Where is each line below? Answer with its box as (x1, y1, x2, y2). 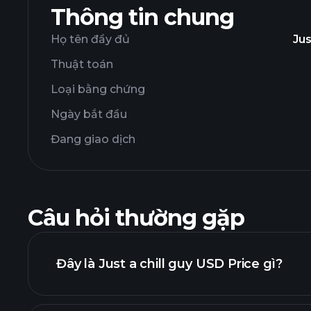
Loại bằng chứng (51, 83, 145, 96)
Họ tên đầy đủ (51, 33, 130, 46)
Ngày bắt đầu (51, 108, 127, 121)
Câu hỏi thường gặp (28, 204, 244, 231)
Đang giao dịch (51, 133, 135, 146)
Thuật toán (51, 58, 113, 71)
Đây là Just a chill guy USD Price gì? (56, 256, 283, 271)
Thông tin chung (51, 3, 234, 31)
